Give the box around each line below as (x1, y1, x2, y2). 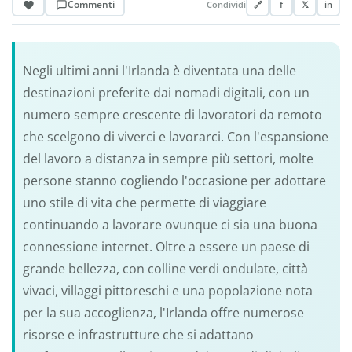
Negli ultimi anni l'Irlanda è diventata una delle (22, 61, 296, 79)
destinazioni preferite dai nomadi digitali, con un (22, 83, 310, 101)
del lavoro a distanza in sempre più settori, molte (22, 149, 313, 167)
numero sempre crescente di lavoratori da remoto (22, 105, 322, 123)
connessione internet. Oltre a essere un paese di (22, 237, 310, 255)
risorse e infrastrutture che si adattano (22, 325, 254, 343)
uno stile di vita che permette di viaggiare (22, 193, 266, 211)
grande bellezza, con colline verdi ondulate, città (22, 259, 308, 277)
